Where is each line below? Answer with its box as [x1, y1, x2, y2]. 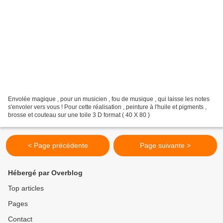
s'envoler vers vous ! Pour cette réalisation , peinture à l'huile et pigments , [8, 104, 207, 111]
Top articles [8, 184, 44, 193]
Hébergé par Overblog [8, 169, 83, 177]
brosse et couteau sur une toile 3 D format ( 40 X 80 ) [8, 111, 150, 119]
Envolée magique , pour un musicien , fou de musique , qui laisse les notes [8, 96, 210, 103]
